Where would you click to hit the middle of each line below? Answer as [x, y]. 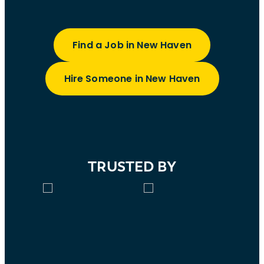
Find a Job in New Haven [132, 45]
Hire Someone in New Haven [132, 79]
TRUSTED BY [132, 167]
